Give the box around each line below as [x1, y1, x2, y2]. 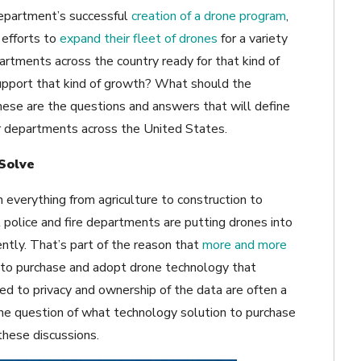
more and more [202, 236, 287, 255]
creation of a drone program [131, 7, 286, 26]
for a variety [221, 30, 288, 48]
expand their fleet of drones [60, 30, 218, 48]
